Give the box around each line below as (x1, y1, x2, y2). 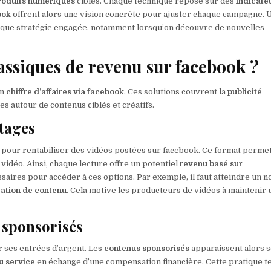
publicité (227, 87, 263, 96)
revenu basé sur (180, 158, 243, 168)
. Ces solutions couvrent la (124, 87, 228, 96)
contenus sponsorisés (104, 244, 190, 253)
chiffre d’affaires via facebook (6, 87, 125, 96)
